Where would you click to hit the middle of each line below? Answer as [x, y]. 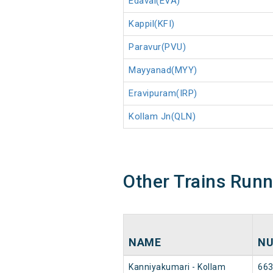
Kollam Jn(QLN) [162, 117]
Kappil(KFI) [152, 24]
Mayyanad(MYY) [163, 70]
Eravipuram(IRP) [163, 94]
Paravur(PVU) [157, 47]
